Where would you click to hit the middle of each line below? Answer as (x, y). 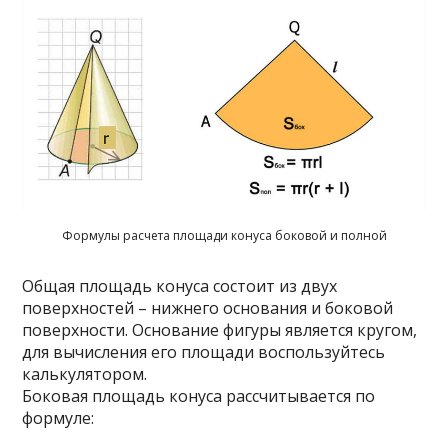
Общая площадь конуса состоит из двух (180, 285)
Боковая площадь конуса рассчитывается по (199, 395)
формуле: (58, 417)
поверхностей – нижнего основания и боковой (208, 307)
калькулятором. (85, 373)
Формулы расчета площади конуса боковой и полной (224, 235)
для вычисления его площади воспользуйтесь (204, 351)
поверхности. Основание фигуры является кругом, (220, 329)
